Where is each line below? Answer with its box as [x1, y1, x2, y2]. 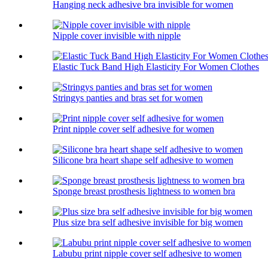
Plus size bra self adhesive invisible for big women [53, 217, 243, 228]
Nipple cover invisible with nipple [53, 31, 181, 41]
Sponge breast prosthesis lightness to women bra [53, 186, 235, 197]
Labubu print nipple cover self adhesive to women [53, 248, 242, 259]
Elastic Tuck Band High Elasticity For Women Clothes [53, 62, 259, 72]
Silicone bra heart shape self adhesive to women [53, 155, 233, 166]
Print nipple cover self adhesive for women [53, 124, 214, 135]
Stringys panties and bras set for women [53, 93, 203, 103]
